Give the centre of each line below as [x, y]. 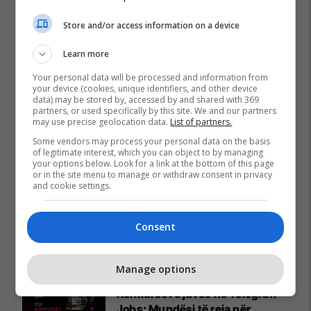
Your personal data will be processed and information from [151, 77]
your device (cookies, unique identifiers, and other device [145, 89]
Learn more [86, 54]
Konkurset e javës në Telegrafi [196, 293]
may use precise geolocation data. [102, 122]
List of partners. [201, 122]
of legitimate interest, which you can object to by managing [148, 152]
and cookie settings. [72, 186]
